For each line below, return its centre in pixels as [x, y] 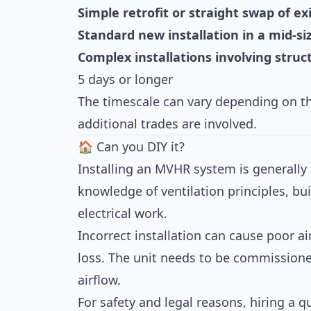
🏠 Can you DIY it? [131, 146]
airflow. [99, 280]
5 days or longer [125, 79]
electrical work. [123, 213]
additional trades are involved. [167, 124]
